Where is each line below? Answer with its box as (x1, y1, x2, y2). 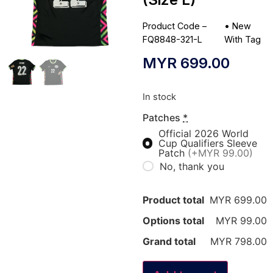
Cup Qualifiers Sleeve (158, 136, 257, 149)
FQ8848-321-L (143, 34, 202, 45)
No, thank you (159, 160, 224, 172)
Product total (143, 194, 204, 207)
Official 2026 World (158, 127, 249, 140)
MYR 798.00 (210, 235, 267, 248)
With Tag (224, 34, 261, 45)
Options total (143, 214, 204, 227)
